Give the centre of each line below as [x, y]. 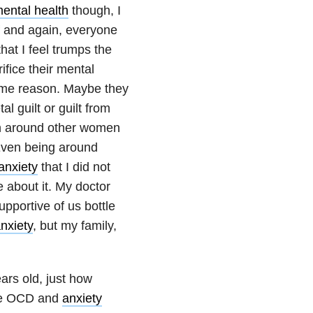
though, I [94, 10]
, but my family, [74, 225]
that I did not [74, 167]
